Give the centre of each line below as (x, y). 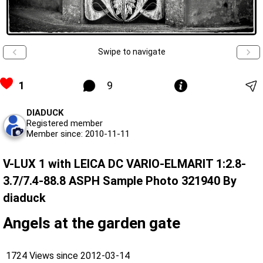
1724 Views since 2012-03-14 (68, 255)
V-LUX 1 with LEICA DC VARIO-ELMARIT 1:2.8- (124, 163)
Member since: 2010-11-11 (78, 134)
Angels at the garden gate (92, 223)
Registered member (65, 123)
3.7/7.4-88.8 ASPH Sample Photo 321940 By (120, 181)
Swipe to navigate (131, 52)
